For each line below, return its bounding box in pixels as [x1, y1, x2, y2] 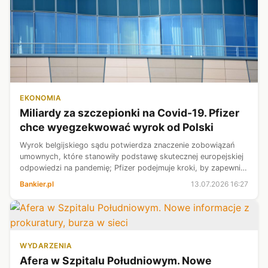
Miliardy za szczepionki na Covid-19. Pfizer [20, 106, 239, 119]
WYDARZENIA [20, 240, 72, 250]
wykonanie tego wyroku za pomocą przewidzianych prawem [20, 174, 237, 184]
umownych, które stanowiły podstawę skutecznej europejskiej [20, 151, 243, 161]
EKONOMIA [20, 93, 61, 102]
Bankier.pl [20, 179, 54, 188]
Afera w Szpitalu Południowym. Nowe [20, 254, 212, 267]
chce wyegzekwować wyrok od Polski [20, 120, 214, 133]
